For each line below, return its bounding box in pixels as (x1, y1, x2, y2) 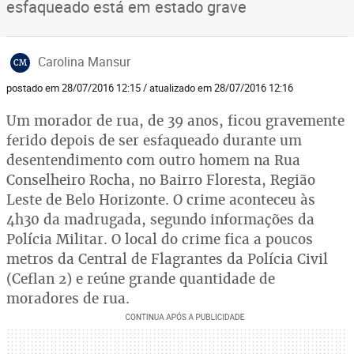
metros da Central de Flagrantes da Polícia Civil (6, 250, 328, 268)
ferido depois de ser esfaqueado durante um (6, 131, 302, 149)
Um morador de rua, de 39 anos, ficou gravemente (6, 111, 345, 130)
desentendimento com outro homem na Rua (6, 151, 300, 169)
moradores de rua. (6, 289, 130, 307)
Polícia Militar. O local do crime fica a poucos (6, 230, 313, 248)
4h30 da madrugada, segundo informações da (6, 210, 314, 228)
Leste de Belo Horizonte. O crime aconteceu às (6, 190, 315, 209)
